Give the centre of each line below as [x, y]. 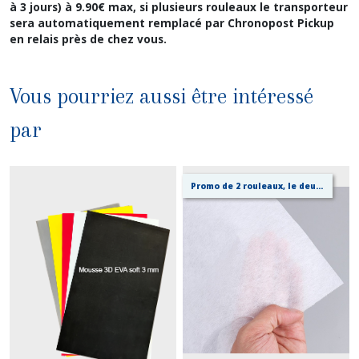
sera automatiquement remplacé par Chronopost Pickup [172, 22]
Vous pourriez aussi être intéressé [161, 96]
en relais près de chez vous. [88, 38]
